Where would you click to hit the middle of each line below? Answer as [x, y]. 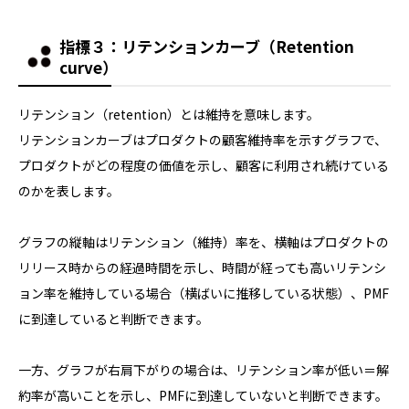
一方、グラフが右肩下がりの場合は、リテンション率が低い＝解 [204, 369]
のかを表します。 [69, 190]
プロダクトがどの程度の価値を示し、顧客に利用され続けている [204, 165]
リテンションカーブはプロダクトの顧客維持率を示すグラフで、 [203, 139]
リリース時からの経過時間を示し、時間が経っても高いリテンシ [202, 267]
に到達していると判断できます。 [114, 318]
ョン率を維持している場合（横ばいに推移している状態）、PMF [204, 293]
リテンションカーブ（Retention [238, 46]
